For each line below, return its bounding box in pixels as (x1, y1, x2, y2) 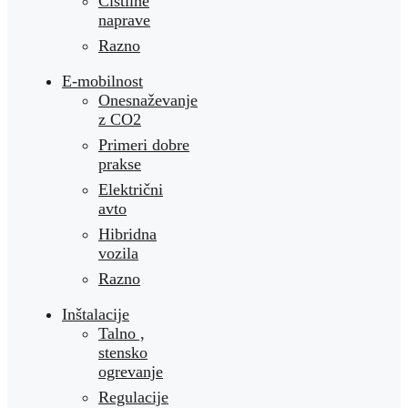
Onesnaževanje (98, 91, 198, 110)
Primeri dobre (98, 136, 189, 155)
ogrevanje (98, 362, 163, 382)
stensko (98, 343, 148, 362)
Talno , (98, 324, 145, 343)
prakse (98, 155, 141, 174)
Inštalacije (62, 305, 129, 324)
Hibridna (98, 225, 157, 244)
